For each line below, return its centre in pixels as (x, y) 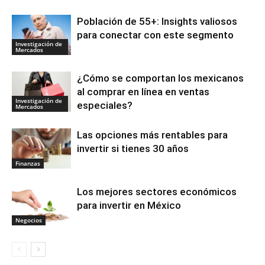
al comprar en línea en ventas (143, 91)
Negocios (29, 220)
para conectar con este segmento (155, 35)
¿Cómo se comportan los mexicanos (160, 78)
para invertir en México (129, 205)
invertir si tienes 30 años (133, 148)
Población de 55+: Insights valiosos (157, 21)
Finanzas (28, 164)
